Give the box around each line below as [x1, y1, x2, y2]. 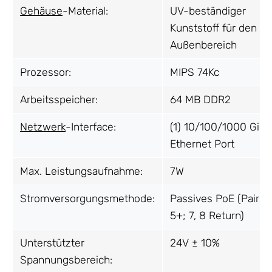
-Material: [63, 5, 108, 18]
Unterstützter [20, 237, 84, 250]
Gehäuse [20, 5, 63, 18]
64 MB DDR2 [170, 93, 231, 106]
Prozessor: [20, 66, 71, 79]
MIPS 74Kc [170, 66, 219, 79]
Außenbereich [170, 39, 237, 52]
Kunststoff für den [170, 22, 257, 35]
